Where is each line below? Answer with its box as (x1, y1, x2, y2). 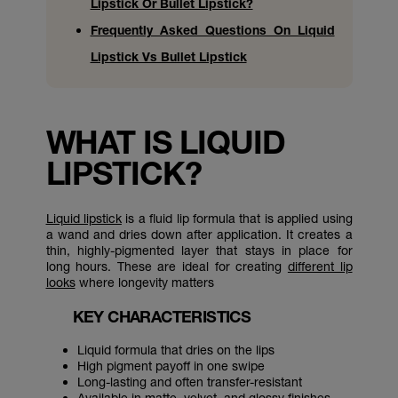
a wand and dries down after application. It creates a (45, 227, 353, 242)
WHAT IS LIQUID (45, 123, 285, 161)
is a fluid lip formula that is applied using (121, 211, 353, 226)
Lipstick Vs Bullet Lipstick (90, 49, 247, 64)
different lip (287, 259, 353, 274)
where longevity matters (75, 275, 214, 290)
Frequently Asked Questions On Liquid (90, 22, 335, 37)
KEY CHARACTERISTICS (72, 306, 251, 326)
